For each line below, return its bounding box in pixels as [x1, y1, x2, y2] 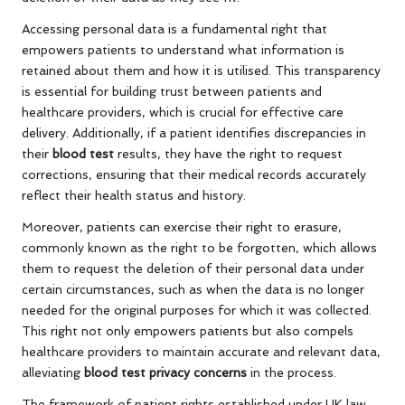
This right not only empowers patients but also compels [22, 323, 353, 338]
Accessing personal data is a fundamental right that [22, 21, 327, 36]
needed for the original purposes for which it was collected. [22, 302, 372, 317]
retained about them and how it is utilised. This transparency [22, 62, 381, 78]
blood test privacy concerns [84, 364, 247, 380]
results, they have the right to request [114, 146, 343, 161]
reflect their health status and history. [22, 187, 246, 202]
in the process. [247, 364, 336, 380]
